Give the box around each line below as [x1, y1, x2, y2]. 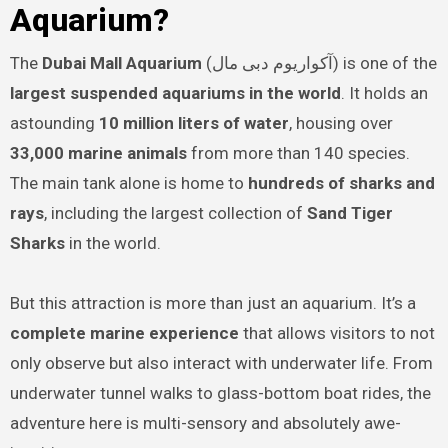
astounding [9, 112, 99, 133]
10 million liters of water [98, 112, 289, 133]
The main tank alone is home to [9, 172, 248, 193]
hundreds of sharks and [247, 172, 435, 193]
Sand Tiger [306, 202, 393, 223]
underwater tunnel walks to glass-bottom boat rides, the [9, 382, 431, 403]
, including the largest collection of [43, 202, 307, 223]
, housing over [288, 112, 393, 133]
